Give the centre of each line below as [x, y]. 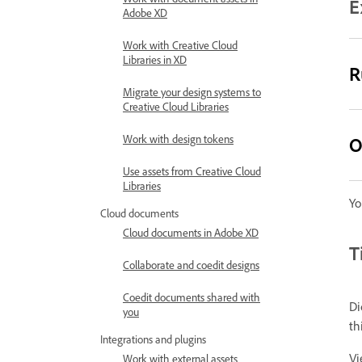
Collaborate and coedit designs [191, 265]
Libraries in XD [155, 60]
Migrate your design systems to [192, 93]
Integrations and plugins [153, 340]
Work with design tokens [178, 139]
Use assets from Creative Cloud [192, 172]
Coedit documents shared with [192, 298]
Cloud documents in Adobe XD [191, 233]
